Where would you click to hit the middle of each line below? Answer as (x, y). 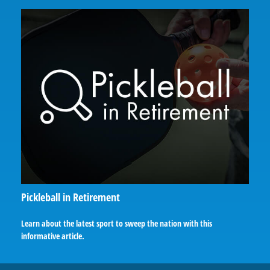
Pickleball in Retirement (71, 197)
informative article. (53, 236)
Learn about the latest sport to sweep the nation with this (117, 223)
